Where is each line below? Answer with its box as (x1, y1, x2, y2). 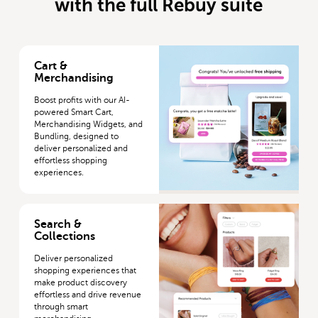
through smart (34, 302, 89, 312)
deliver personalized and (34, 143, 128, 154)
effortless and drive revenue (34, 290, 142, 300)
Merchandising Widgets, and (34, 119, 143, 130)
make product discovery (34, 278, 128, 288)
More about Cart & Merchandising (19, 46, 172, 57)
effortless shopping (34, 155, 108, 166)
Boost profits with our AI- (34, 95, 131, 106)
